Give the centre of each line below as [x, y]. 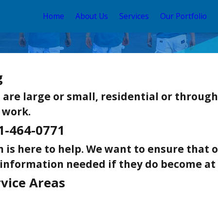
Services [134, 16]
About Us [92, 16]
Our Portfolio [183, 16]
